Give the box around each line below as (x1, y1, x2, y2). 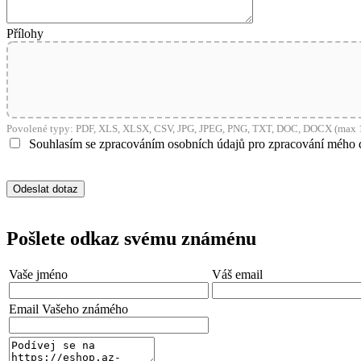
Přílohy (6, 26, 44, 40)
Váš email (212, 268, 263, 282)
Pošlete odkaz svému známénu (6, 227, 256, 249)
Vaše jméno (9, 268, 68, 282)
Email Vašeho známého (9, 302, 128, 317)
